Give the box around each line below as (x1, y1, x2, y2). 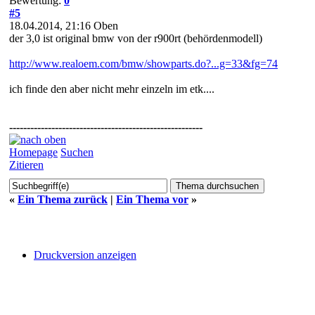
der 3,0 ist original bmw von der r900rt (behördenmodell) (9, 32, 262, 44)
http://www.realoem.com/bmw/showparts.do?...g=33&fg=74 (9, 57, 278, 70)
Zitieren (9, 158, 44, 171)
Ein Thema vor (116, 193, 188, 205)
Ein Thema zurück (18, 193, 108, 205)
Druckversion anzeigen (34, 248, 136, 261)
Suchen (60, 146, 94, 158)
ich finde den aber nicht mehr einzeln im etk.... (9, 82, 214, 95)
